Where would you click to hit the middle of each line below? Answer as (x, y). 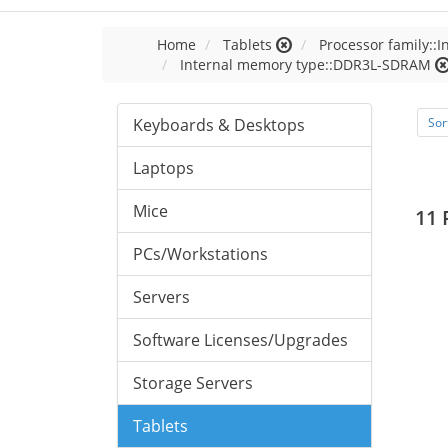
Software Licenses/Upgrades (240, 340)
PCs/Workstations (200, 254)
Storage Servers (193, 383)
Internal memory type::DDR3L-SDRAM (305, 64)
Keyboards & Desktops (219, 125)
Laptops (163, 168)
